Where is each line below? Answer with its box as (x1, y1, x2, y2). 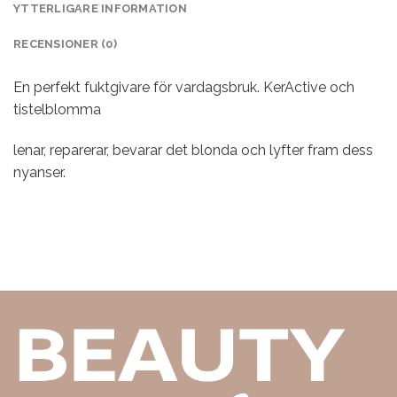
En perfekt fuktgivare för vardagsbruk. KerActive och (13, 78, 354, 96)
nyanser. (13, 163, 66, 181)
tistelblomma (13, 100, 101, 118)
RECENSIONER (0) (13, 36, 117, 51)
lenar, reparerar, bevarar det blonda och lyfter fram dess (13, 141, 373, 159)
